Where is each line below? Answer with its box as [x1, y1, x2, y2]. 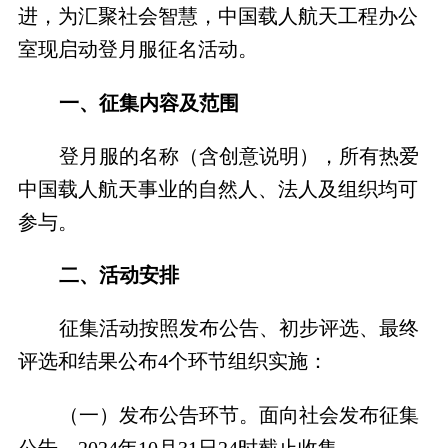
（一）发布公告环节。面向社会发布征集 [58, 403, 419, 426]
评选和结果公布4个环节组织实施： [17, 350, 328, 373]
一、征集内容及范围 [58, 91, 239, 114]
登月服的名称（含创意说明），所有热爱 [58, 144, 419, 167]
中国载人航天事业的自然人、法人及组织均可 [17, 177, 418, 200]
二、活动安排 [58, 264, 179, 287]
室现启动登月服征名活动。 [17, 38, 258, 61]
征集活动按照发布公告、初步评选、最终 [58, 317, 419, 340]
